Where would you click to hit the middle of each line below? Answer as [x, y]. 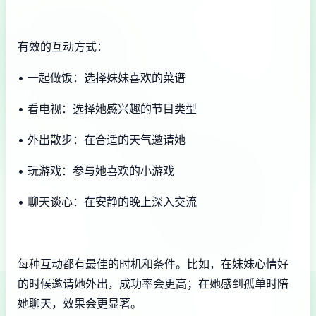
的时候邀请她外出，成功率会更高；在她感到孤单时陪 [153, 283]
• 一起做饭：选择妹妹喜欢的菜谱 [102, 77]
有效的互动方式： [63, 46]
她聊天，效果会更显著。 [80, 303]
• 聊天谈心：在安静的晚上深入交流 [107, 201]
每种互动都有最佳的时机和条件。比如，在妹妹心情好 [153, 263]
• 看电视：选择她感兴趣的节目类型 [107, 108]
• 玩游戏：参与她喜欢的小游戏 [96, 170]
